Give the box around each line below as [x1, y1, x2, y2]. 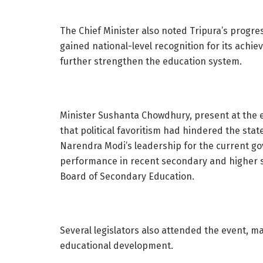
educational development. [60, 240, 173, 251]
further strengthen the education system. [60, 55, 242, 67]
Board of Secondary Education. [60, 170, 194, 182]
